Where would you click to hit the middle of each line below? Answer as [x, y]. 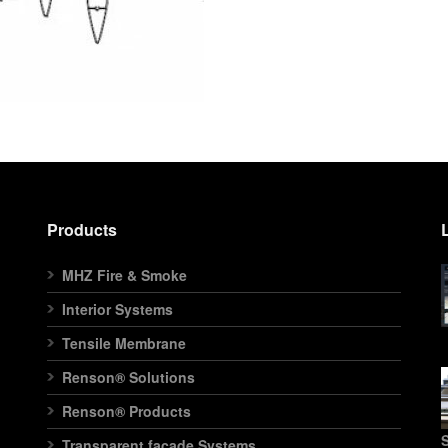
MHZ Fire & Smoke [125, 275]
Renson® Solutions [129, 377]
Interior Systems [118, 309]
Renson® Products [127, 411]
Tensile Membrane [124, 343]
